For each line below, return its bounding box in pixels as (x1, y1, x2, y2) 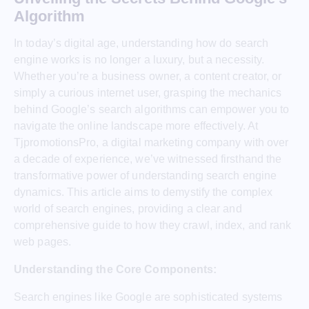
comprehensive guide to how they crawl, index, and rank (14, 219, 292, 231)
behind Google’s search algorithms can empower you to (14, 103, 290, 115)
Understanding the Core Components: (14, 263, 217, 275)
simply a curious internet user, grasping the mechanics (14, 86, 282, 99)
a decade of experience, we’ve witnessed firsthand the (14, 152, 282, 165)
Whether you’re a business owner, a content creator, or (14, 70, 282, 82)
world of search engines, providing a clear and (14, 202, 242, 215)
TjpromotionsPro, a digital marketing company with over (14, 136, 289, 148)
